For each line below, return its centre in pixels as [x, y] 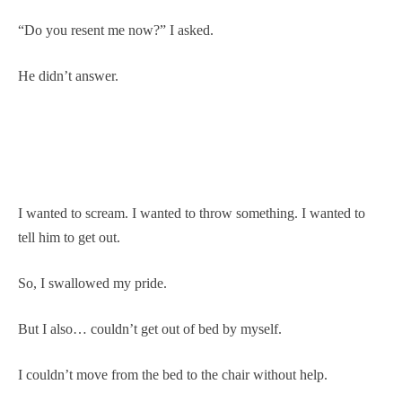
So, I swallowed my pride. [92, 283]
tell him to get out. [69, 237]
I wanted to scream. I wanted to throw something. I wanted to [192, 213]
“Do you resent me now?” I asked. [116, 30]
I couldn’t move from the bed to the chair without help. [173, 374]
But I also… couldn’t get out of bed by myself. [150, 328]
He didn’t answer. [68, 75]
